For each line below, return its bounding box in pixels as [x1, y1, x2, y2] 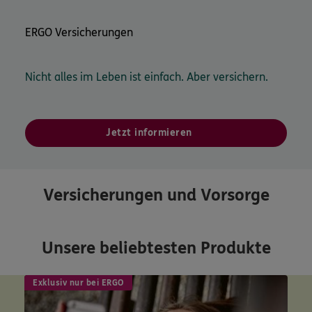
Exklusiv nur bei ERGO [33, 278, 124, 288]
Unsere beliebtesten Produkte [41, 238, 271, 259]
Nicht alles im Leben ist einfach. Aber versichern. [25, 70, 268, 84]
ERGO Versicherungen [25, 26, 133, 40]
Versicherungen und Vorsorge [42, 185, 270, 206]
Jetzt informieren [106, 127, 192, 139]
